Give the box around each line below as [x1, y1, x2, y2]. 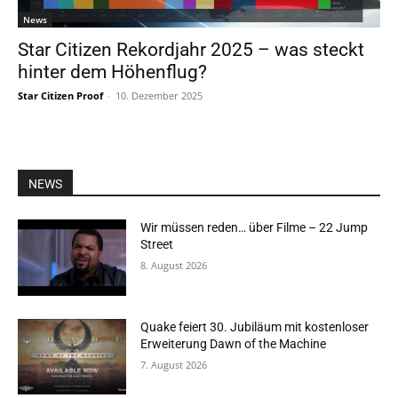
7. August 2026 [140, 357, 208, 371]
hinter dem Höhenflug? [18, 61, 207, 83]
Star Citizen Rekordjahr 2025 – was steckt [18, 39, 364, 60]
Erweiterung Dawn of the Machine [140, 336, 327, 351]
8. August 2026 [140, 259, 208, 272]
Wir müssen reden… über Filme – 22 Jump [140, 220, 369, 235]
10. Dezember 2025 [115, 89, 203, 102]
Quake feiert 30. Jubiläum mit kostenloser [140, 319, 370, 334]
